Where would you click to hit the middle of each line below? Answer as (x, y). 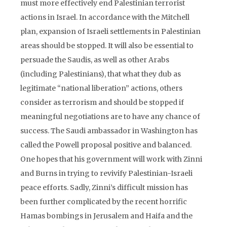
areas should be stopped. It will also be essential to (107, 46)
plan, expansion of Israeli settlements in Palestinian (110, 31)
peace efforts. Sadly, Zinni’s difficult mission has (104, 187)
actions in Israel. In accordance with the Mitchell (105, 17)
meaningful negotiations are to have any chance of (110, 117)
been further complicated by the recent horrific (104, 202)
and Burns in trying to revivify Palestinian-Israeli (106, 173)
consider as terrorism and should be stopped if (102, 102)
